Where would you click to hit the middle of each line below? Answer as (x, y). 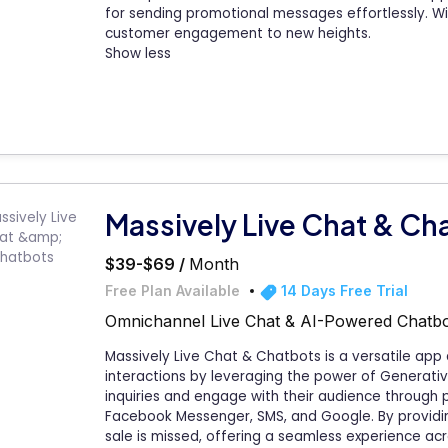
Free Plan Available (172, 291)
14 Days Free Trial (342, 291)
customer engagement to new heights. (238, 33)
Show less (138, 53)
